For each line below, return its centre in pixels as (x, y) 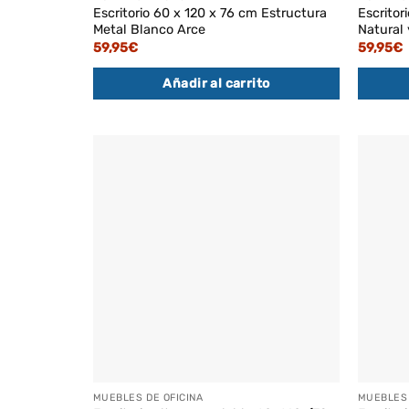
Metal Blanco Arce (149, 30)
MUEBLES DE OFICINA (148, 397)
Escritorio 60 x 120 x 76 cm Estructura (210, 14)
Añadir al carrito (216, 83)
